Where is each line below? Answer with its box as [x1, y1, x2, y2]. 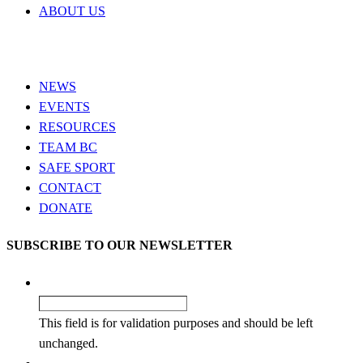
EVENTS [39, 99, 90, 113]
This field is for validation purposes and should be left [39, 316, 313, 331]
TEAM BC [39, 139, 97, 154]
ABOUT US [39, 4, 105, 19]
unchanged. [39, 336, 98, 351]
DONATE [39, 200, 92, 215]
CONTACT [39, 180, 101, 194]
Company [39, 275, 89, 290]
